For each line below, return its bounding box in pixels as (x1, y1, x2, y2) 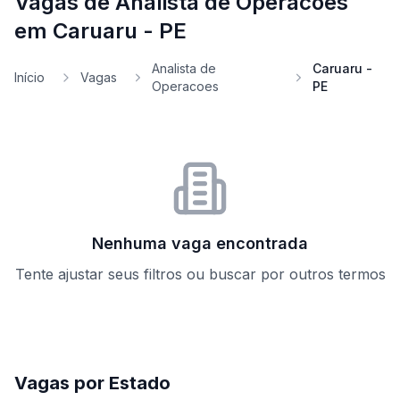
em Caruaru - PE (14, 18, 187, 44)
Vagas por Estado (14, 372, 171, 394)
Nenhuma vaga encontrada (92, 234, 308, 253)
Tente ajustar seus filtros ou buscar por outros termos (14, 265, 386, 283)
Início (14, 70, 45, 85)
